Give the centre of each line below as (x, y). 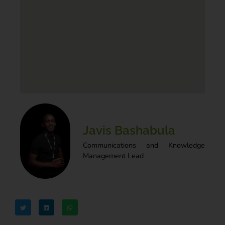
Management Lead (113, 155)
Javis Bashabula (129, 130)
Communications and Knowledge (144, 145)
